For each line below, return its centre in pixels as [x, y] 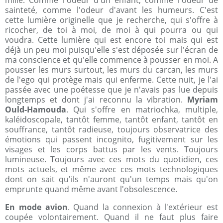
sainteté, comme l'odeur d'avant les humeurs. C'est [111, 10]
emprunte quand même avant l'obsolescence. [91, 189]
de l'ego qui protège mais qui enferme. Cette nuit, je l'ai [111, 80]
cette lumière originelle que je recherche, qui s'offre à [111, 20]
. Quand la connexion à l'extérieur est [143, 207]
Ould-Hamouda [36, 110]
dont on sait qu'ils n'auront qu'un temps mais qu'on [111, 179]
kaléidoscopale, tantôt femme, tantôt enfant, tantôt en [111, 119]
